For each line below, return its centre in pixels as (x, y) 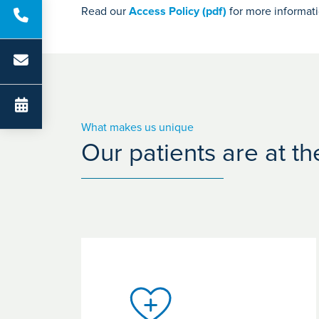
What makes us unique (137, 128)
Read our (105, 12)
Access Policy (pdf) (178, 12)
